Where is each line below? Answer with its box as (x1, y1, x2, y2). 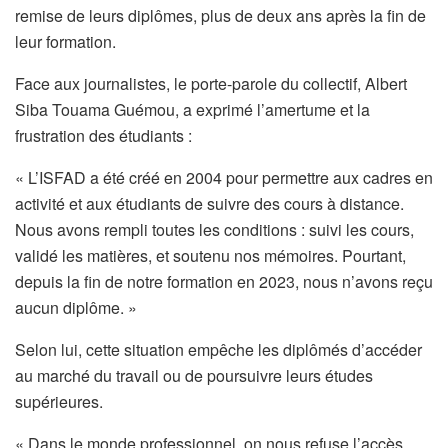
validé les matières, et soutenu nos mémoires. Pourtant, (15, 243, 406, 267)
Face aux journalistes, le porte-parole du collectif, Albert (15, 71, 407, 95)
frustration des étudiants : (15, 123, 192, 147)
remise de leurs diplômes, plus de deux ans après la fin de (15, 3, 426, 27)
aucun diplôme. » (15, 295, 137, 319)
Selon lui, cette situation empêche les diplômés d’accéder (15, 337, 422, 361)
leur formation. (15, 29, 116, 53)
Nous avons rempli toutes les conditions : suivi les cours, (15, 217, 414, 241)
